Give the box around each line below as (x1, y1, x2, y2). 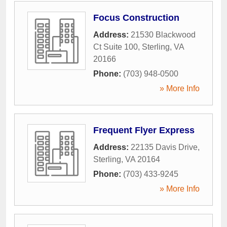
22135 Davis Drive (131, 143, 198, 152)
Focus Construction (93, 13, 179, 23)
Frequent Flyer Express (93, 125, 195, 136)
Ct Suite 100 (93, 43, 138, 52)
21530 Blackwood (131, 30, 196, 40)
